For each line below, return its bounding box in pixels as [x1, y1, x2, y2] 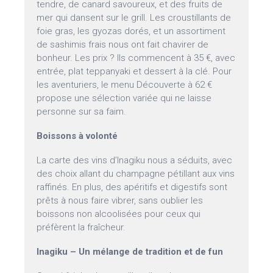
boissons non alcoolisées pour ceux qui [37, 208, 201, 220]
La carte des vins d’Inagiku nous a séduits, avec [37, 155, 233, 166]
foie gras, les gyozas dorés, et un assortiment [37, 26, 226, 37]
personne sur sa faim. [37, 106, 127, 118]
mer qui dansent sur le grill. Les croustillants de [37, 12, 232, 24]
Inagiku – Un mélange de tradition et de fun [37, 246, 224, 258]
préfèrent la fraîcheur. [37, 222, 126, 233]
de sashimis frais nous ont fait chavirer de [37, 39, 209, 51]
